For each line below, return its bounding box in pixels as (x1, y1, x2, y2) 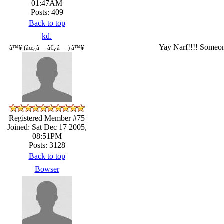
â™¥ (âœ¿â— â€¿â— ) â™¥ (9, 43, 84, 51)
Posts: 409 (30, 7, 63, 16)
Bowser (34, 164, 59, 173)
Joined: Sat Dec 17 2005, (7, 122, 87, 131)
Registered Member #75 (9, 113, 85, 122)
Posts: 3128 (28, 140, 65, 149)
